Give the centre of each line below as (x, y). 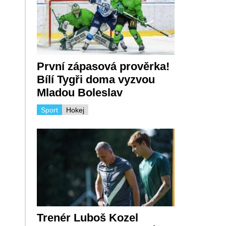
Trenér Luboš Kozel (87, 217)
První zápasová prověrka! (103, 67)
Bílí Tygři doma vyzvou (96, 80)
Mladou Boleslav (79, 93)
